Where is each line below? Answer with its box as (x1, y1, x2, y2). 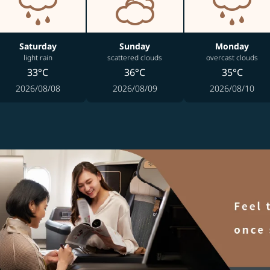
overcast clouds (206, 52, 259, 63)
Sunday (119, 40, 151, 52)
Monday (215, 40, 250, 52)
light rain (23, 52, 52, 63)
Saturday (19, 40, 57, 52)
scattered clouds (107, 52, 163, 63)
